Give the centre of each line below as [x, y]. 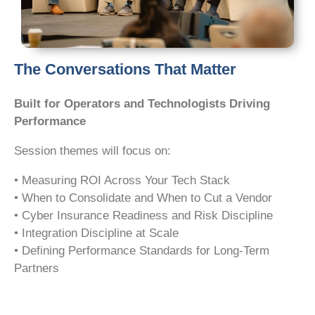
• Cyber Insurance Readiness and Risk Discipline [143, 216]
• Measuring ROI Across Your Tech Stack [122, 181]
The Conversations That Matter [125, 70]
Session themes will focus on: [92, 151]
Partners [37, 269]
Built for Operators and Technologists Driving [142, 104]
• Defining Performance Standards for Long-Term [142, 251]
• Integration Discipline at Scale [96, 233]
